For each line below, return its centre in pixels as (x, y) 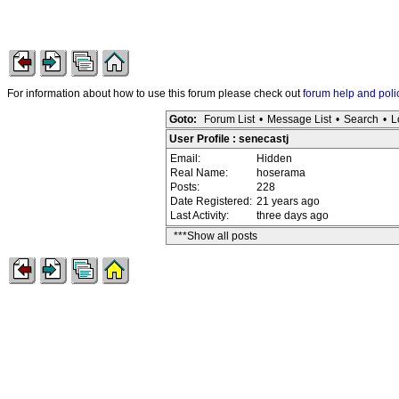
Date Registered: (212, 201)
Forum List (229, 119)
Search (361, 119)
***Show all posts (216, 236)
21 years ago (288, 201)
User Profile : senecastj (229, 139)
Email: (187, 159)
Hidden (274, 159)
